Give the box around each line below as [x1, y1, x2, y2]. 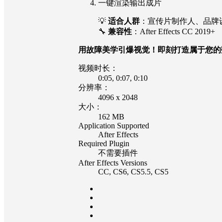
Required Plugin [78, 139, 129, 148]
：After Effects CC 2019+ [132, 27, 215, 36]
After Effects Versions [78, 159, 147, 167]
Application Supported [78, 121, 149, 130]
